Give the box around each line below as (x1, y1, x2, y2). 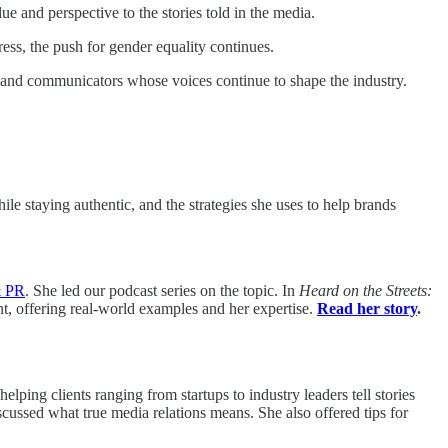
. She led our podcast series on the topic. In (25, 281, 299, 299)
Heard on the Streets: (299, 281, 432, 299)
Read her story (317, 299, 417, 317)
